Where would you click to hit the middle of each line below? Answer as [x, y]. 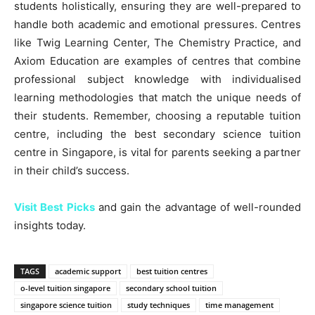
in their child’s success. [72, 170]
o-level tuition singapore [65, 288]
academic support [88, 271]
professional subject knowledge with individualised [157, 79]
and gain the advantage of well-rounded [198, 207]
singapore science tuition [66, 304]
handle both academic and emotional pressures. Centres [157, 24]
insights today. [50, 225]
